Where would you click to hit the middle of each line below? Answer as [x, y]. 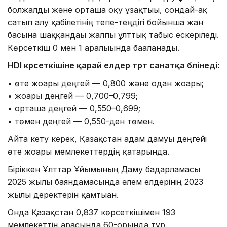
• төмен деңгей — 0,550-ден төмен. [81, 121]
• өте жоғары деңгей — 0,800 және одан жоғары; [106, 83]
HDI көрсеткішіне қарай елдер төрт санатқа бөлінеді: [113, 65]
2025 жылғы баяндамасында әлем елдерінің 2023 [105, 182]
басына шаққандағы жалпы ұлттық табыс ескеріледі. [113, 35]
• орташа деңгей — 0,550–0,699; [74, 108]
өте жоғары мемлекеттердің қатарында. [88, 151]
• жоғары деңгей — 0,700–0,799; [73, 96]
